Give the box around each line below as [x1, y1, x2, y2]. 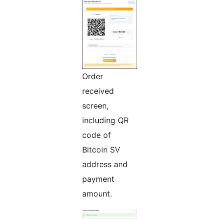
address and [82, 159, 128, 170]
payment [82, 174, 114, 184]
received [82, 86, 114, 96]
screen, [82, 101, 109, 111]
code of [82, 130, 111, 140]
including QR [82, 115, 129, 126]
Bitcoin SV [82, 145, 120, 155]
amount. [82, 189, 112, 199]
